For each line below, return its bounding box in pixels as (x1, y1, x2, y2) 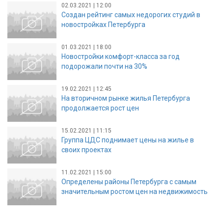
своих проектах (61, 145, 111, 154)
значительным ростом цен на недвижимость (61, 187, 208, 195)
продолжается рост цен (61, 104, 139, 112)
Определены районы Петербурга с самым (61, 177, 196, 186)
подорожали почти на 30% (61, 62, 147, 70)
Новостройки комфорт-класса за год (61, 52, 180, 60)
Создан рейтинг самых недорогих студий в (61, 10, 200, 19)
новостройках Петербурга (61, 20, 145, 28)
